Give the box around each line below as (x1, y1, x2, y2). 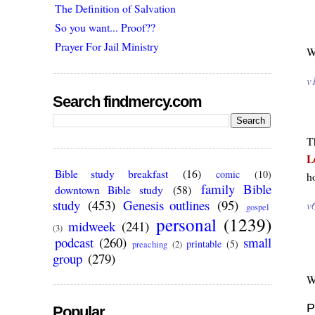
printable (186, 237, 221, 251)
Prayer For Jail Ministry (55, 38, 160, 53)
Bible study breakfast (55, 166, 168, 181)
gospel (246, 201, 270, 214)
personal (155, 212, 217, 237)
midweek (67, 217, 115, 236)
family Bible (200, 180, 272, 198)
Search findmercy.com (53, 92, 202, 110)
